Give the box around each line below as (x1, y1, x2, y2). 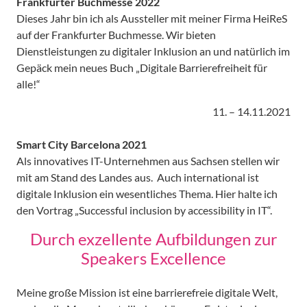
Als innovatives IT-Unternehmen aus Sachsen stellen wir (16, 154, 280, 168)
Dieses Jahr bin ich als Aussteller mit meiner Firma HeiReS (16, 12, 287, 25)
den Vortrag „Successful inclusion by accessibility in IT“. (16, 204, 272, 217)
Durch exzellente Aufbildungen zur (29, 228, 278, 249)
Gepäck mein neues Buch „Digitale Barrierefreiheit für (16, 61, 267, 75)
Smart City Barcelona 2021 (16, 138, 147, 151)
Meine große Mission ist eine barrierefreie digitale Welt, (16, 285, 278, 299)
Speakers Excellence (81, 247, 226, 268)
